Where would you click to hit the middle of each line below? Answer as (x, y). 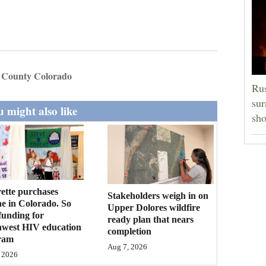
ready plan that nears (151, 220)
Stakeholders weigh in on (158, 196)
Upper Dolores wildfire (154, 208)
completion (130, 232)
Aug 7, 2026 (128, 247)
